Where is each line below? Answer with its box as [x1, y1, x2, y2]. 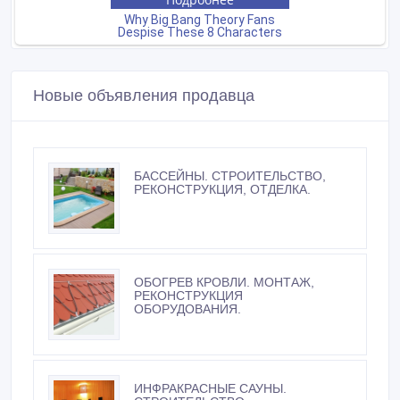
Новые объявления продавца [33, 86, 254, 104]
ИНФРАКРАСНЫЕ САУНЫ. [134, 380, 287, 396]
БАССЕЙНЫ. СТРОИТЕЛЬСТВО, [134, 168, 326, 183]
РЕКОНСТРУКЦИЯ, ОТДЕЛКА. [134, 181, 311, 196]
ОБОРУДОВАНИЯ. [134, 301, 241, 316]
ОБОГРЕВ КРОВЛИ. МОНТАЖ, [134, 274, 314, 289]
